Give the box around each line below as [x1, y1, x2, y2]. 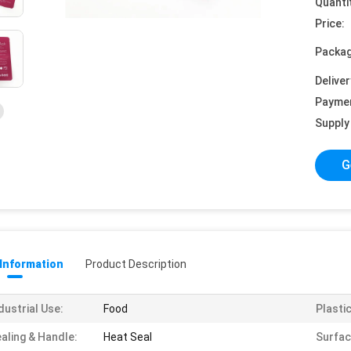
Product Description [85, 258, 186, 270]
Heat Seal [103, 331, 152, 343]
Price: [315, 17, 345, 30]
